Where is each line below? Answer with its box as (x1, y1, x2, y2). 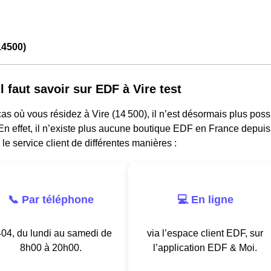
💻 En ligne (177, 193, 233, 206)
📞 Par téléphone (8, 193, 94, 206)
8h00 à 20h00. (20, 242, 82, 253)
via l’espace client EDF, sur (147, 227, 263, 238)
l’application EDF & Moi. (153, 242, 257, 253)
